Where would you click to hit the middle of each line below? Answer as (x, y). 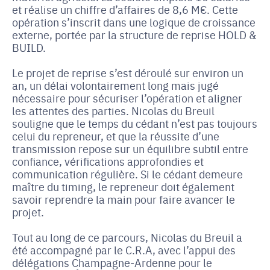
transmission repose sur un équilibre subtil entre (130, 149)
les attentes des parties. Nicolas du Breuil (113, 111)
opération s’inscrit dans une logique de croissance (134, 22)
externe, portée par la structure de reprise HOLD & (134, 35)
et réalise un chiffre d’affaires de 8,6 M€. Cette (125, 9)
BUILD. (29, 47)
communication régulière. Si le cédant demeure (127, 174)
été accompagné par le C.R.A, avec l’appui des (124, 250)
